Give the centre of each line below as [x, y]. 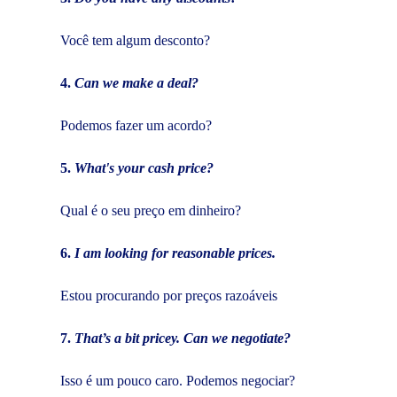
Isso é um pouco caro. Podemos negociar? [178, 380]
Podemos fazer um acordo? [136, 125]
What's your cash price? [144, 167]
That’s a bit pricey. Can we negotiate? [183, 338]
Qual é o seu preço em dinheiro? [151, 210]
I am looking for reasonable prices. [175, 253]
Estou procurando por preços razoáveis [169, 295]
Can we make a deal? [136, 82]
